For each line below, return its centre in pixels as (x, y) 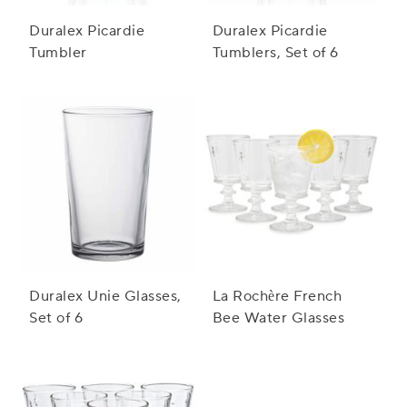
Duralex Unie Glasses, (105, 297)
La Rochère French (277, 297)
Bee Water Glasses (278, 318)
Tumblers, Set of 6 (275, 53)
